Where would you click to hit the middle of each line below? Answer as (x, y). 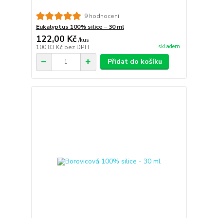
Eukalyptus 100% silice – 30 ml (80, 27)
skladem (169, 46)
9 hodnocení (101, 16)
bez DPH (76, 47)
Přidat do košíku (135, 62)
